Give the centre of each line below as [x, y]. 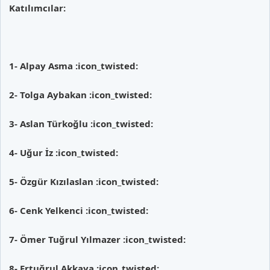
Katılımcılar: [37, 8]
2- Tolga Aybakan [49, 94]
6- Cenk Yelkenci [47, 210]
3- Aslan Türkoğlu [50, 123]
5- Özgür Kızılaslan [52, 181]
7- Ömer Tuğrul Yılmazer [66, 239]
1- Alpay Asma [42, 65]
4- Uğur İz [32, 152]
